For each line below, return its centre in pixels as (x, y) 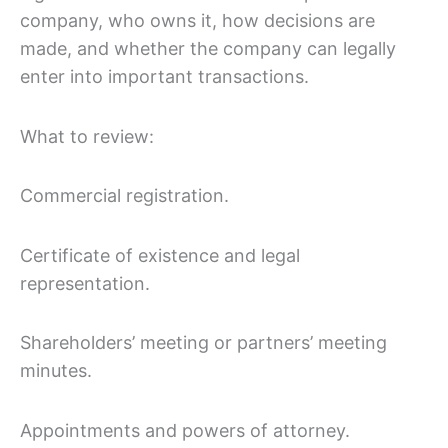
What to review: (87, 136)
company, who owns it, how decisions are (197, 21)
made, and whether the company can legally (208, 49)
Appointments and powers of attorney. (185, 430)
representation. (85, 283)
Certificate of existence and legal (160, 255)
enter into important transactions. (164, 77)
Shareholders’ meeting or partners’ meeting (203, 343)
